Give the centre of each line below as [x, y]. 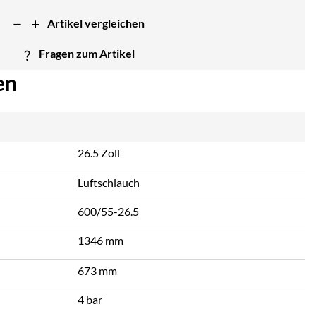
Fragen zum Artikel [87, 54]
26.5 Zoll [99, 152]
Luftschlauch [109, 183]
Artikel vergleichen [96, 23]
